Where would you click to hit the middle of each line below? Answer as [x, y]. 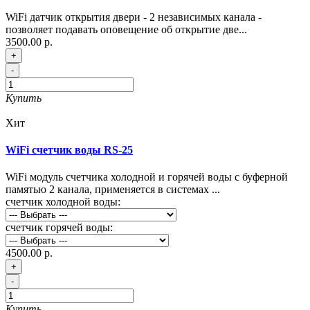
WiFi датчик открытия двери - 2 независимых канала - [134, 17]
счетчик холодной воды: [63, 202]
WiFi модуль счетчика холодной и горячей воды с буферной [147, 177]
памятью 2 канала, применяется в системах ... [113, 190]
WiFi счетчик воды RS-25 [69, 149]
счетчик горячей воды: [59, 228]
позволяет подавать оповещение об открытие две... [126, 29]
